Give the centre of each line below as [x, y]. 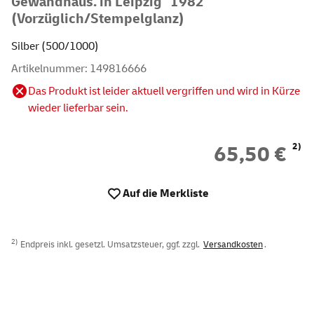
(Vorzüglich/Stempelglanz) [98, 19]
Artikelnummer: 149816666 [79, 69]
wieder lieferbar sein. [78, 108]
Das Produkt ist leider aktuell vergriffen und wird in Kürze [164, 91]
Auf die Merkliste [165, 193]
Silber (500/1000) [57, 46]
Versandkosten [233, 245]
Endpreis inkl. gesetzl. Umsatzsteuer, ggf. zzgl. [110, 245]
